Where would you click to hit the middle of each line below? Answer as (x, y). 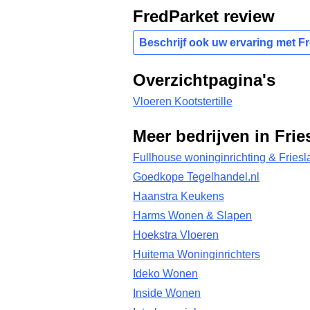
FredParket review (204, 17)
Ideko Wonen (165, 274)
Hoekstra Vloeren (176, 235)
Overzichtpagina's (204, 80)
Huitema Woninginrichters (197, 254)
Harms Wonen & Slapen (192, 216)
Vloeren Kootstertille (183, 101)
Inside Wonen (167, 293)
